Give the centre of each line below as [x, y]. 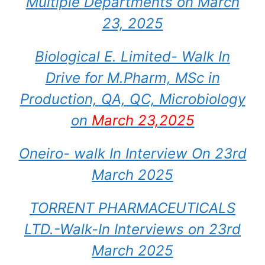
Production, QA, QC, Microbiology [132, 99]
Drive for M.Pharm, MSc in [132, 78]
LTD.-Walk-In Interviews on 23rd [132, 229]
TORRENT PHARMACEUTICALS [132, 208]
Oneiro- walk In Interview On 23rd [132, 153]
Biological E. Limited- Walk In [132, 56]
